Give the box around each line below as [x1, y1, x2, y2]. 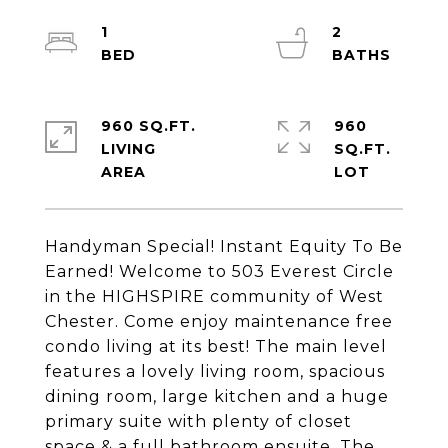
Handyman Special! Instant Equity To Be [45, 237, 403, 256]
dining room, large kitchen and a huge [45, 387, 389, 406]
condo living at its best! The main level [45, 337, 387, 356]
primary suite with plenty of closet [45, 412, 352, 431]
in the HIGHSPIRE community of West [45, 287, 384, 306]
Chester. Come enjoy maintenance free [45, 312, 393, 331]
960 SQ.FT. [101, 117, 196, 135]
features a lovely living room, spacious [45, 362, 385, 381]
